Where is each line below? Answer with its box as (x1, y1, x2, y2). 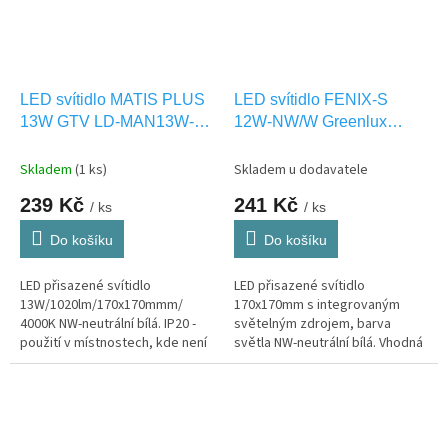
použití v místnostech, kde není (20, 333, 207, 353)
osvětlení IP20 (234, 371, 318, 391)
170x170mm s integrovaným (234, 295, 400, 315)
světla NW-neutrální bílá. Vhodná (234, 333, 423, 353)
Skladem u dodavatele (234, 160, 368, 180)
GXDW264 (234, 135, 311, 152)
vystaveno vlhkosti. (20, 352, 136, 372)
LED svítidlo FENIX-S (234, 91, 388, 108)
